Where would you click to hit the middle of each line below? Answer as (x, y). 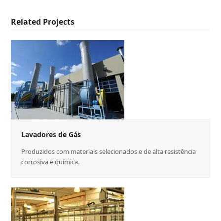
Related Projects (43, 22)
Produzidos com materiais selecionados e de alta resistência (109, 152)
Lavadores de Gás (51, 135)
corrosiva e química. (51, 162)
